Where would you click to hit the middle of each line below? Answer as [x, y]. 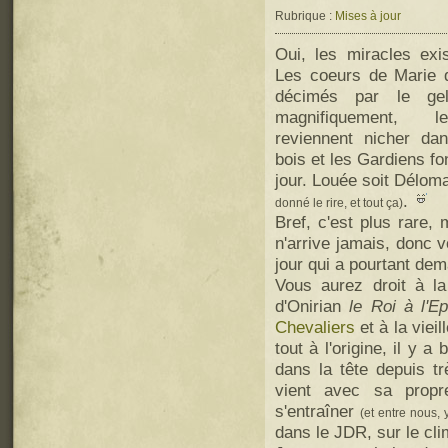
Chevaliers [315, 327]
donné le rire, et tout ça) [339, 203]
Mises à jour [368, 16]
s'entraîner [317, 411]
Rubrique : [305, 16]
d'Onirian [312, 306]
